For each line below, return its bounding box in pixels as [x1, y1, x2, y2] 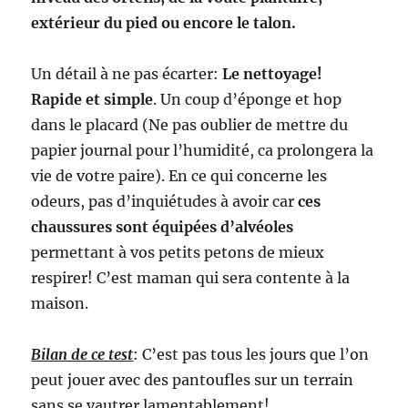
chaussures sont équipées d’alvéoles [31, 217, 294, 236]
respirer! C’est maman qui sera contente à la [31, 268, 351, 287]
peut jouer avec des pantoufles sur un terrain [31, 370, 354, 389]
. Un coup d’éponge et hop [153, 89, 342, 108]
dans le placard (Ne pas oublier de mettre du [31, 115, 349, 134]
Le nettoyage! [222, 64, 323, 83]
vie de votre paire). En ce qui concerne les [31, 166, 328, 185]
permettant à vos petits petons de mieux [31, 242, 325, 261]
